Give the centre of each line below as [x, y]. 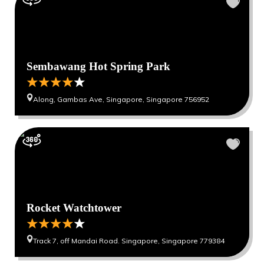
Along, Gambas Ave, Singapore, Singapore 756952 [121, 99]
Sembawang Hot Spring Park [98, 66]
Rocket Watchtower [74, 208]
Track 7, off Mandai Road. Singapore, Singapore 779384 [129, 241]
